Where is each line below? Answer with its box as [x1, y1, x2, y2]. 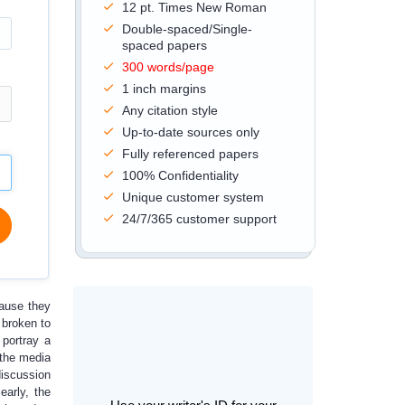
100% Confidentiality [121, 168, 239, 183]
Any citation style [121, 103, 218, 118]
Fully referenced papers [121, 146, 259, 161]
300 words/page [121, 60, 214, 74]
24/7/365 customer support [121, 212, 277, 226]
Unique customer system [121, 190, 264, 204]
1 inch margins [121, 81, 206, 96]
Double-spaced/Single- [121, 22, 252, 36]
